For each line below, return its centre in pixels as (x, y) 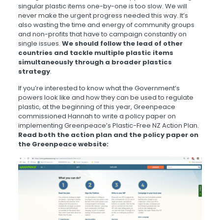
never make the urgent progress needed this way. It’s (103, 16)
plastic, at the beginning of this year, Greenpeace (96, 107)
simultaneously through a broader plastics (95, 62)
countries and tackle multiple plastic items (96, 53)
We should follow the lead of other (122, 44)
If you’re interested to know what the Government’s (99, 88)
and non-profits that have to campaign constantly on (102, 34)
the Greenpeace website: (63, 144)
